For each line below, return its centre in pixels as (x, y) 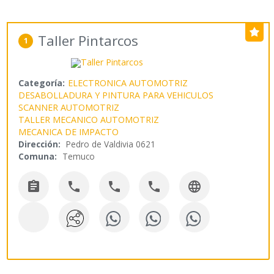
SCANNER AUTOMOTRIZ (69, 108)
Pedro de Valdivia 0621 (111, 144)
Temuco (79, 157)
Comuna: (38, 157)
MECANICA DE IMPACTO (69, 132)
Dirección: (40, 144)
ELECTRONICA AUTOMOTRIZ (128, 83)
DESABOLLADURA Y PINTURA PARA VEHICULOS (116, 95)
